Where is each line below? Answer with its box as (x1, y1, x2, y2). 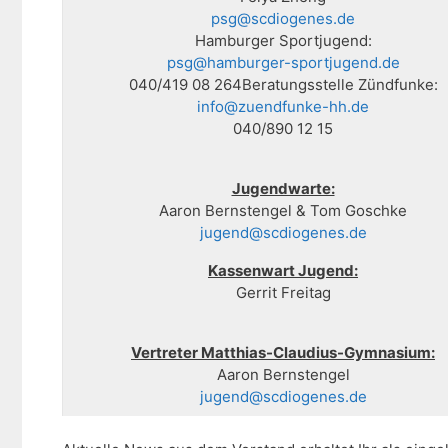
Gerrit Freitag (235, 283, 331, 303)
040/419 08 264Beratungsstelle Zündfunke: (128, 75, 438, 95)
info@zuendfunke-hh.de (197, 97, 369, 117)
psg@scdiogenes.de (211, 9, 355, 29)
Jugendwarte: (231, 179, 335, 199)
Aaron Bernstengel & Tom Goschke (159, 201, 407, 221)
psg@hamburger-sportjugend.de (166, 53, 400, 73)
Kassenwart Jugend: (208, 261, 358, 281)
